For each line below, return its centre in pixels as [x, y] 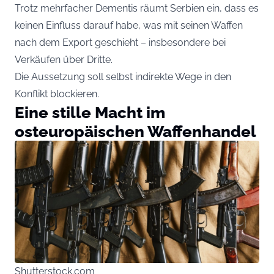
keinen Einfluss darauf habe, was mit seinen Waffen [129, 26]
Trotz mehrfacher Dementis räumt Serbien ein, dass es [137, 9]
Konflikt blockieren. [57, 94]
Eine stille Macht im [90, 113]
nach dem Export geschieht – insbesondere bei [120, 43]
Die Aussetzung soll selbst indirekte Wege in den [123, 77]
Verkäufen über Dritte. [64, 60]
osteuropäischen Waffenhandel [135, 131]
